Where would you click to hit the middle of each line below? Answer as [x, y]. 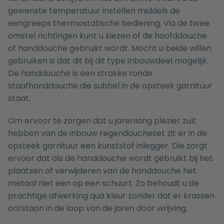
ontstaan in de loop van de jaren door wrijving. [98, 208]
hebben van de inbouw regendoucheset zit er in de [107, 133]
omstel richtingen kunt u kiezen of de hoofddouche [107, 36]
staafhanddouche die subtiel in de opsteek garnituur [110, 86]
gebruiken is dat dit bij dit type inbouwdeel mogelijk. [108, 61]
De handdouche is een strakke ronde [80, 73]
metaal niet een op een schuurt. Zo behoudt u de [103, 183]
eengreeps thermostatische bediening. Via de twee [109, 23]
